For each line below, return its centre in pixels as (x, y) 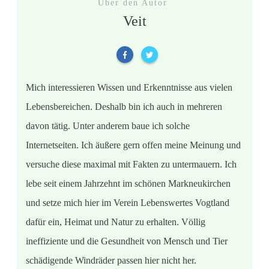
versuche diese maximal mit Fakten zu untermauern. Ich (131, 165)
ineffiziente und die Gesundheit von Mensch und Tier (127, 241)
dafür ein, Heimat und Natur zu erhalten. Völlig (116, 222)
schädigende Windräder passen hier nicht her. (111, 261)
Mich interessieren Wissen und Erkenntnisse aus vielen (129, 88)
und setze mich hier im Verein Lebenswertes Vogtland (128, 203)
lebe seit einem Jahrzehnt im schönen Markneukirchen (128, 184)
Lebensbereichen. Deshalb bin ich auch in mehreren (124, 107)
